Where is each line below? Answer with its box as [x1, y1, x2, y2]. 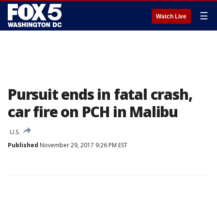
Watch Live [156, 13, 186, 20]
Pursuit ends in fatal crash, [8, 84, 192, 104]
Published [8, 141, 38, 149]
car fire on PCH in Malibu [8, 102, 178, 122]
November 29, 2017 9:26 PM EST [38, 141, 127, 149]
